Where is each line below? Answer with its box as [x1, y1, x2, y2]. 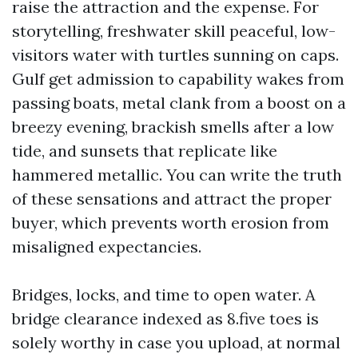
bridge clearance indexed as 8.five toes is [12, 308, 319, 328]
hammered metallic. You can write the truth [12, 165, 342, 185]
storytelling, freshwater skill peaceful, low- [12, 21, 336, 41]
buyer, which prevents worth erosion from [12, 213, 329, 233]
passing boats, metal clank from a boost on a [12, 93, 346, 113]
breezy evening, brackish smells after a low [12, 117, 334, 137]
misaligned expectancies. [12, 237, 201, 257]
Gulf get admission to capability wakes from [12, 69, 344, 89]
